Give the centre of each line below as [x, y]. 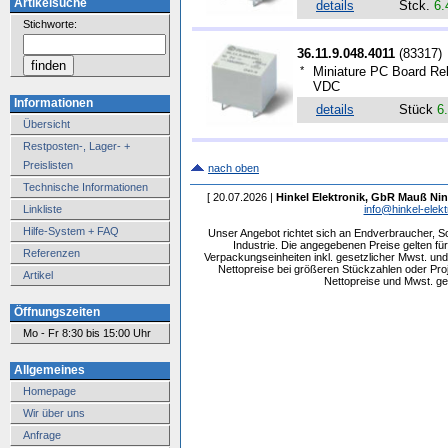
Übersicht [46, 123]
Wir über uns [54, 412]
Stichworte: [50, 23]
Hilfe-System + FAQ [71, 230]
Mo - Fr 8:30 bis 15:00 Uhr [87, 332]
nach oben [233, 168]
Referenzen [51, 252]
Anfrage [42, 434]
